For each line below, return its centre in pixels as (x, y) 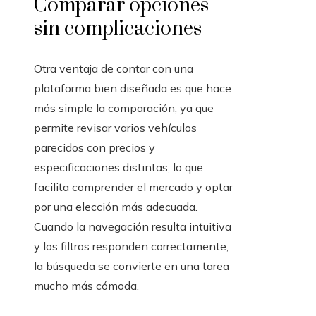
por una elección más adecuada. (116, 207)
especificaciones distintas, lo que (119, 168)
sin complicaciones (118, 29)
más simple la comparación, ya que (124, 108)
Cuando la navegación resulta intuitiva (133, 227)
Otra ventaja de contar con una (114, 69)
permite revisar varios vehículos (115, 128)
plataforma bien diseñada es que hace (133, 89)
